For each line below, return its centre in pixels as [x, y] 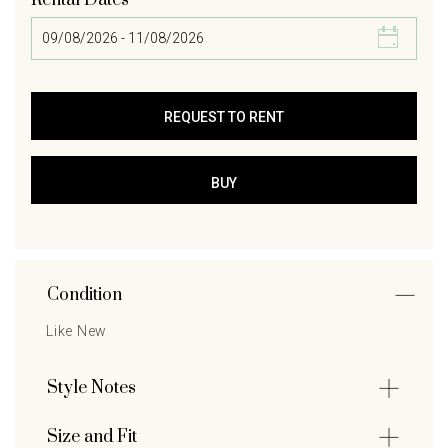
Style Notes [91, 388]
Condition [84, 295]
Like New [76, 331]
